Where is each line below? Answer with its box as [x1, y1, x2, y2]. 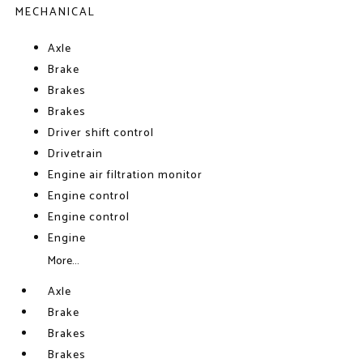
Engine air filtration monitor [48, 166, 203, 185]
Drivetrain [48, 145, 104, 164]
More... [48, 252, 80, 271]
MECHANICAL [15, 3, 96, 22]
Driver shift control [48, 124, 155, 143]
